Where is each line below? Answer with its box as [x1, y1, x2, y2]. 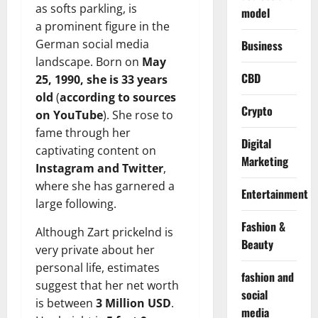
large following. [35, 195, 116, 212]
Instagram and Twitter [35, 160, 163, 176]
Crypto [241, 102, 273, 119]
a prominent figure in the [35, 18, 170, 34]
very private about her [35, 241, 155, 258]
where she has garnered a [35, 177, 175, 194]
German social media [35, 35, 149, 52]
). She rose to [103, 106, 173, 123]
